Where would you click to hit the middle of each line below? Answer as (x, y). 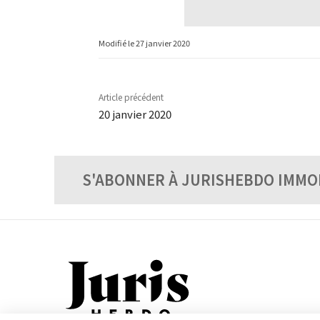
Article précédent (131, 97)
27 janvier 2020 (163, 42)
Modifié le (116, 42)
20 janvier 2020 (135, 114)
